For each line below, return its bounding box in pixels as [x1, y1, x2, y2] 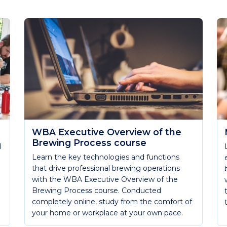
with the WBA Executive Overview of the [32, 175, 178, 184]
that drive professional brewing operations [32, 164, 180, 173]
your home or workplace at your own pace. [32, 208, 183, 217]
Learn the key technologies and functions [32, 153, 179, 162]
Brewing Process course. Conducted [32, 186, 161, 195]
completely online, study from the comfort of [32, 197, 192, 206]
